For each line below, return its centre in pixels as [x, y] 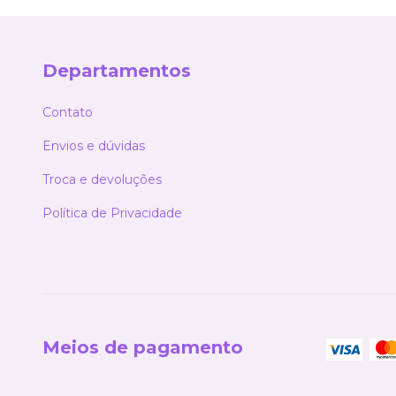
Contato [68, 113]
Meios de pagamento [143, 348]
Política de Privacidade [112, 213]
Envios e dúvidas [94, 146]
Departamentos [117, 70]
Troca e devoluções [102, 180]
